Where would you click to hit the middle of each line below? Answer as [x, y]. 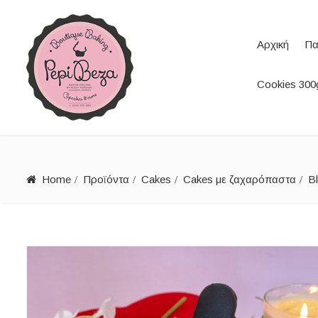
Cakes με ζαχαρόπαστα [240, 179]
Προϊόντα [106, 179]
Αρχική [273, 44]
